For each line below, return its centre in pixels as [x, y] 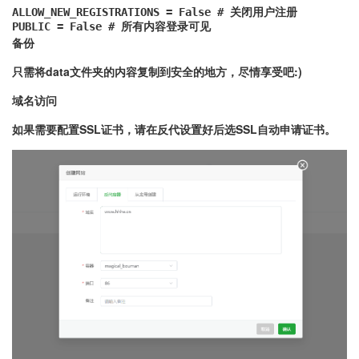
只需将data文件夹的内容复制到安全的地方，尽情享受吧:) [157, 72]
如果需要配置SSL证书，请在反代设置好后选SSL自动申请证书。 [174, 129]
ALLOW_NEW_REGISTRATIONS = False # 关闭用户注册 [155, 12]
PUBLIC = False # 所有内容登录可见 [111, 27]
